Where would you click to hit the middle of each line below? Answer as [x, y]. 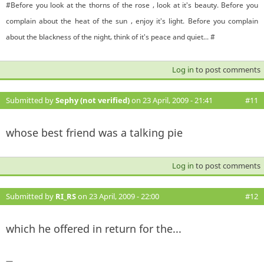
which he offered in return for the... [94, 228]
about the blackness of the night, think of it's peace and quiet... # [110, 37]
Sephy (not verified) [93, 100]
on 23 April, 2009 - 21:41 [171, 100]
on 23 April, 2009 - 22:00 [118, 196]
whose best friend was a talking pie [94, 132]
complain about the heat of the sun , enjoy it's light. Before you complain [132, 21]
